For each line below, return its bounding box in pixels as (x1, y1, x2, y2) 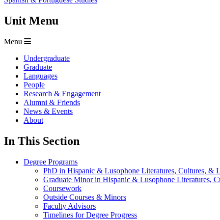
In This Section (4, 135, 80, 148)
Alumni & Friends (24, 98, 80, 107)
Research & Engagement (24, 89, 101, 98)
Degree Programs (24, 157, 78, 166)
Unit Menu (4, 14, 58, 27)
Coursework (43, 184, 82, 192)
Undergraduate (24, 54, 70, 63)
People (24, 81, 45, 89)
